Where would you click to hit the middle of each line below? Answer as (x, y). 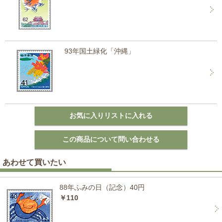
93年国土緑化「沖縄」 (100, 51)
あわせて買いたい (34, 162)
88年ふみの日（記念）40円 (102, 187)
